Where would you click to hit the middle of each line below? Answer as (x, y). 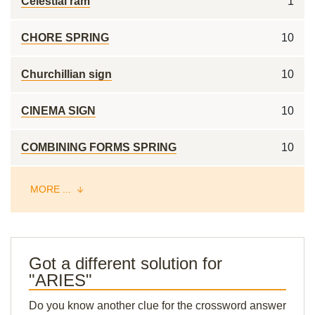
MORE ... (52, 189)
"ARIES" (60, 280)
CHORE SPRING (65, 38)
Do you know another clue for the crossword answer (157, 306)
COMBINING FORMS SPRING (99, 147)
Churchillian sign (66, 74)
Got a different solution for (126, 263)
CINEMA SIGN (58, 111)
